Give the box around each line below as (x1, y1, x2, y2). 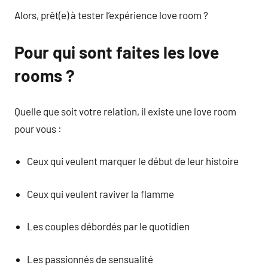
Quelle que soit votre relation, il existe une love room (14, 105, 236, 117)
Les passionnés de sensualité (27, 252, 154, 265)
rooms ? (14, 65, 75, 86)
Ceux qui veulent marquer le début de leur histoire (27, 155, 239, 167)
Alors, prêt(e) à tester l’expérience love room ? (14, 9, 208, 21)
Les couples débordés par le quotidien (27, 220, 190, 232)
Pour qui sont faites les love (14, 42, 219, 62)
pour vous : (14, 122, 62, 135)
